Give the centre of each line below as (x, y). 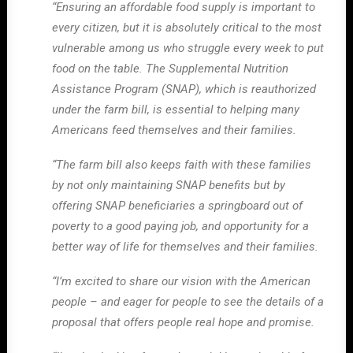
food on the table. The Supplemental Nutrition (170, 69)
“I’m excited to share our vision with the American (181, 281)
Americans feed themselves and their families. (174, 130)
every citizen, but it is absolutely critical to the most (187, 28)
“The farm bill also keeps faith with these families (182, 165)
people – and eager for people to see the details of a (188, 302)
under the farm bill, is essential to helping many (176, 110)
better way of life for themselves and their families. (185, 247)
